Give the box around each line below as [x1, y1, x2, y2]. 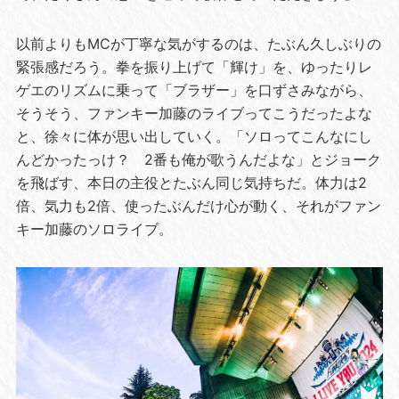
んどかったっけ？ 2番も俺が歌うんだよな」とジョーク [15, 150, 381, 168]
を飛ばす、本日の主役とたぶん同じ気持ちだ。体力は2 [15, 173, 367, 191]
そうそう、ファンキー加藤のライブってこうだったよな [15, 103, 372, 122]
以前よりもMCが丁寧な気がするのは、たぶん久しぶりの [15, 34, 381, 53]
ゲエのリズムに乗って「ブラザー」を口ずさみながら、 [15, 80, 372, 99]
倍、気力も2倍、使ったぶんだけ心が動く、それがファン [15, 196, 381, 215]
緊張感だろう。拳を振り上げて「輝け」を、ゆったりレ [15, 57, 372, 76]
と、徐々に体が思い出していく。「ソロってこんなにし [15, 126, 372, 145]
